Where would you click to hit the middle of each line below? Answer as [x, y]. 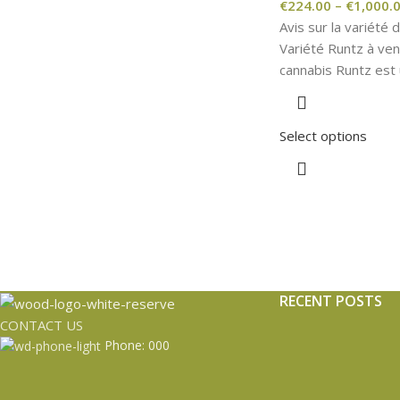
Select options [323, 135]
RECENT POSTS [330, 300]
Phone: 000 [137, 345]
